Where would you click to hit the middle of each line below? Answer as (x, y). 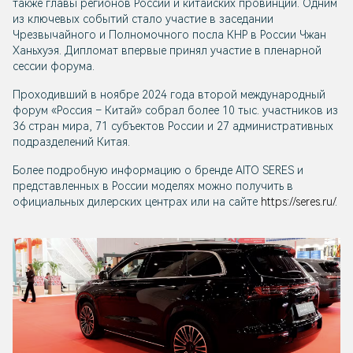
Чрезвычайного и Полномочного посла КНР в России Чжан (169, 35)
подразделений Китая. (71, 142)
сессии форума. (54, 67)
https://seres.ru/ (298, 202)
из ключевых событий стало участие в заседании (143, 19)
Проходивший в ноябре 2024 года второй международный (169, 95)
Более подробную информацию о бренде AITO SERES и (158, 171)
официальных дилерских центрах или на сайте (137, 202)
